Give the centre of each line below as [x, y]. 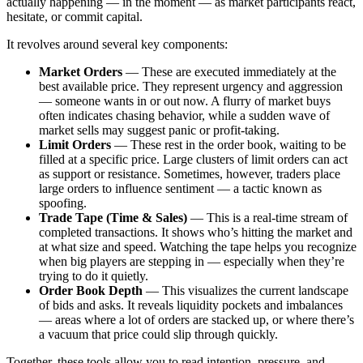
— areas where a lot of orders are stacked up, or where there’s [196, 319]
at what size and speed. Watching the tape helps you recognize [198, 246]
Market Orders [81, 71]
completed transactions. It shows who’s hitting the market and [196, 232]
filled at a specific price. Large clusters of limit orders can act [193, 159]
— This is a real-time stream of [267, 217]
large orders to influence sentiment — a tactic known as [180, 188]
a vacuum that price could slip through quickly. [158, 334]
